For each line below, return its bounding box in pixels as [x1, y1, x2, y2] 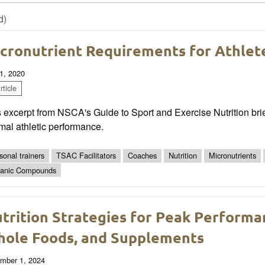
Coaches [128, 150, 157, 161]
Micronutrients [209, 150, 256, 161]
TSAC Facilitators [56, 150, 116, 161]
